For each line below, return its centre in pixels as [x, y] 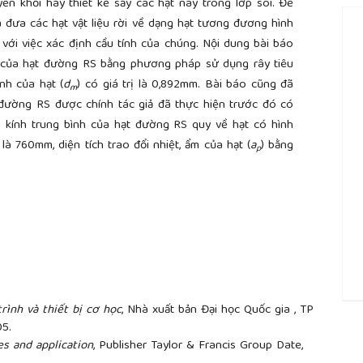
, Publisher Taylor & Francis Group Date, [198, 346]
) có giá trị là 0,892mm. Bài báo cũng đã [186, 85]
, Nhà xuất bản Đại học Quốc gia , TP [218, 310]
